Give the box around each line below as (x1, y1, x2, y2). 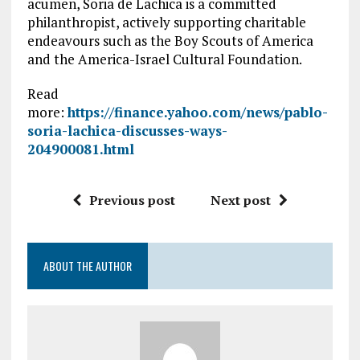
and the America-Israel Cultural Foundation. (27, 50, 302, 68)
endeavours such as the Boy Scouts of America (27, 31, 313, 50)
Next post (210, 191, 271, 209)
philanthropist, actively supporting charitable (27, 13, 306, 31)
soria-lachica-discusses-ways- (27, 121, 227, 140)
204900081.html (27, 140, 134, 158)
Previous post (88, 191, 175, 209)
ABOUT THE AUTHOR (43, 257, 132, 274)
